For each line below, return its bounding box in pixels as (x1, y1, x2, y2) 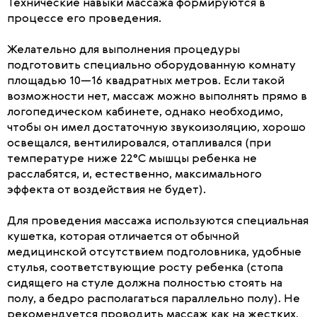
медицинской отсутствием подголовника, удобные (7, 247, 301, 258)
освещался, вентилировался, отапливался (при (7, 138, 271, 149)
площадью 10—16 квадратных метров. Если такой (7, 76, 284, 87)
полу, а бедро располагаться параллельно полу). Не (7, 294, 300, 305)
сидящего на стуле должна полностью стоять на (7, 278, 282, 289)
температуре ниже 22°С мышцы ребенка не (7, 154, 257, 165)
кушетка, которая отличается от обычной (7, 231, 239, 243)
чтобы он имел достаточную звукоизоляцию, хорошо (7, 122, 306, 134)
